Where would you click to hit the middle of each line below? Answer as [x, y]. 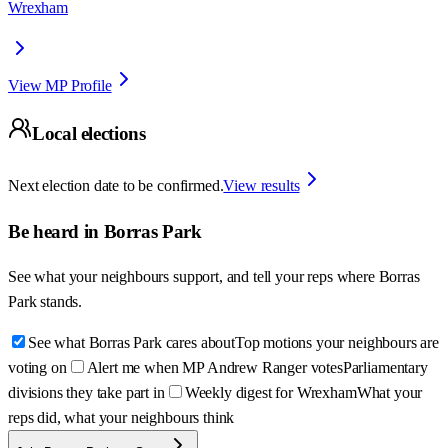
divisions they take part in [86, 393]
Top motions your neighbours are [336, 343]
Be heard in [56, 231]
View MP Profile [60, 85]
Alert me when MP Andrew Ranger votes [214, 368]
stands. [61, 302]
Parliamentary [385, 368]
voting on [37, 368]
